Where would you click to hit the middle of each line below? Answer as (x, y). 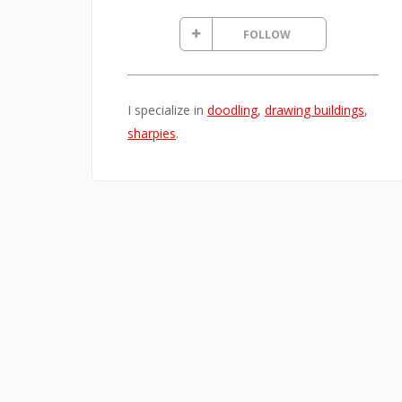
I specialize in (167, 110)
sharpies (152, 134)
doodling (232, 110)
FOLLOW (267, 34)
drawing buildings (315, 110)
